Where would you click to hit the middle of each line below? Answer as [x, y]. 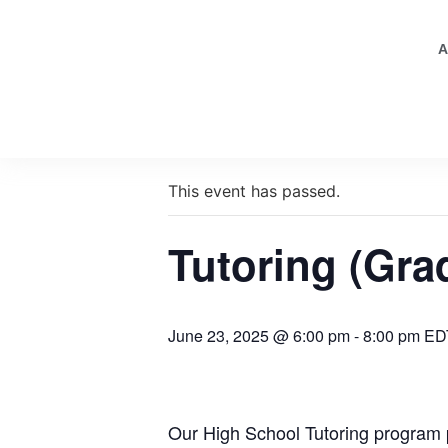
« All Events [213, 126]
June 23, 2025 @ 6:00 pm [259, 335]
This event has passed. [254, 191]
